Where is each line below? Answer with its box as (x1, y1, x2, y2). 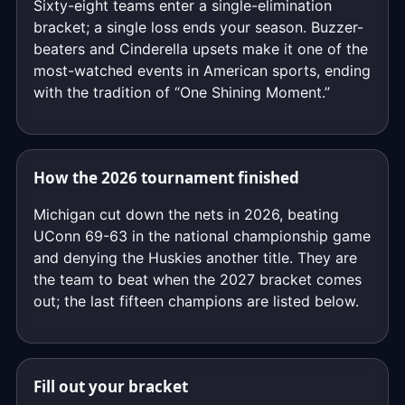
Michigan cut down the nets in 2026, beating (33, 205, 339, 223)
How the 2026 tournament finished (33, 167, 299, 188)
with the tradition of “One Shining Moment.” (33, 83, 330, 101)
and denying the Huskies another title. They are (33, 249, 357, 267)
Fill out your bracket (33, 376, 188, 397)
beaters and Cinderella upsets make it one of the (33, 40, 368, 58)
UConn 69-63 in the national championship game (33, 227, 371, 245)
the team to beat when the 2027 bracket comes (33, 270, 362, 288)
